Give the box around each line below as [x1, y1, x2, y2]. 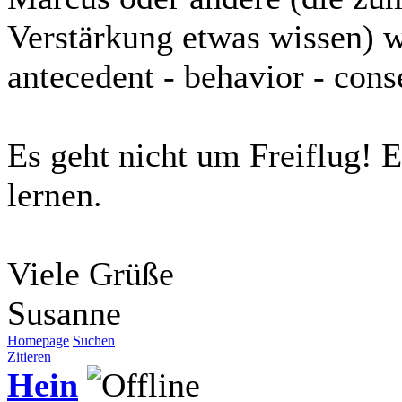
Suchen [73, 332, 115, 348]
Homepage [7, 332, 69, 348]
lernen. [7, 175, 102, 214]
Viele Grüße [7, 254, 174, 293]
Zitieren [7, 348, 51, 364]
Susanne [7, 293, 121, 332]
